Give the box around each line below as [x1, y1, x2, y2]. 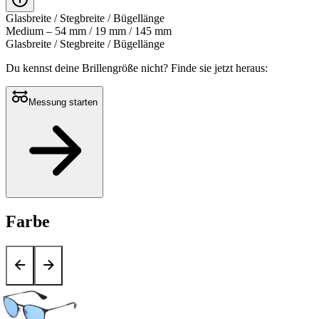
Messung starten [28, 97, 98, 108]
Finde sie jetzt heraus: [171, 62, 268, 75]
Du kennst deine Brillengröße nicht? [6, 62, 171, 75]
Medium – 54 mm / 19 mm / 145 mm [6, 25, 172, 38]
